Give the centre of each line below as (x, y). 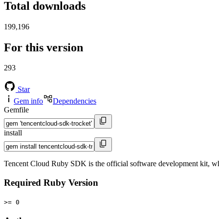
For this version (44, 47)
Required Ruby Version (51, 183)
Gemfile (16, 110)
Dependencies (75, 101)
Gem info (28, 101)
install (13, 133)
